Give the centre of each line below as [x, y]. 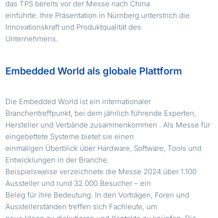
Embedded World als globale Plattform [94, 71]
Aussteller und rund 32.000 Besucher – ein [78, 183]
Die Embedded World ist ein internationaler [78, 101]
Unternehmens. [32, 38]
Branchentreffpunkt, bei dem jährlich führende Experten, [101, 113]
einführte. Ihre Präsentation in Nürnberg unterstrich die [98, 15]
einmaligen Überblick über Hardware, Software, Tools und [104, 148]
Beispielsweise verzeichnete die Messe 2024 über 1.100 [101, 171]
